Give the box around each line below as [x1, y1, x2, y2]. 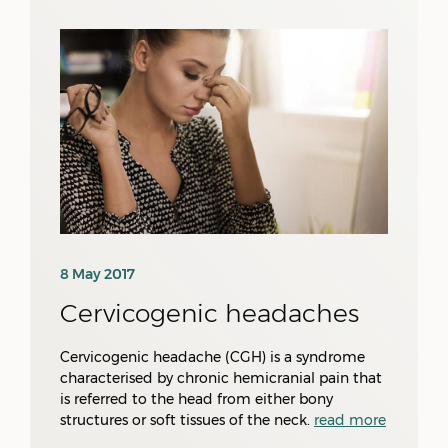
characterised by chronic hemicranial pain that [60, 369, 382, 387]
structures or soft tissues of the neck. [60, 411, 314, 429]
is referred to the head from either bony [60, 390, 333, 408]
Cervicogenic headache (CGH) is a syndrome [60, 348, 365, 366]
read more [314, 411, 386, 429]
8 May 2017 [60, 265, 135, 283]
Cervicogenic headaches [60, 298, 359, 328]
